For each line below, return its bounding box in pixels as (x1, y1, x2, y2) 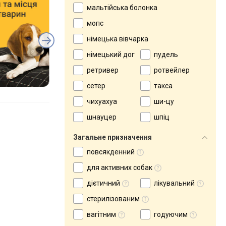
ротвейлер (154, 66, 190, 74)
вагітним (87, 210, 116, 218)
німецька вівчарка (87, 35, 148, 43)
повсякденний (87, 148, 135, 156)
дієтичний (87, 179, 120, 187)
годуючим (154, 210, 188, 218)
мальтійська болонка (87, 4, 157, 12)
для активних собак (87, 163, 152, 172)
